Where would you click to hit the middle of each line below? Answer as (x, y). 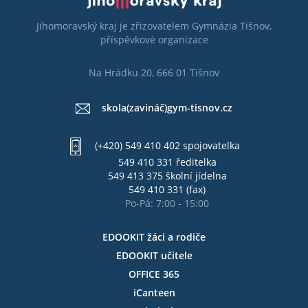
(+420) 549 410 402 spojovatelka (167, 145)
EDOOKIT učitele (154, 255)
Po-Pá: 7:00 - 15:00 (167, 203)
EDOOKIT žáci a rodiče (154, 236)
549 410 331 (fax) (167, 189)
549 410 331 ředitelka (167, 162)
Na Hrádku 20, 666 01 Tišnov (154, 73)
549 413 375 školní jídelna (167, 175)
